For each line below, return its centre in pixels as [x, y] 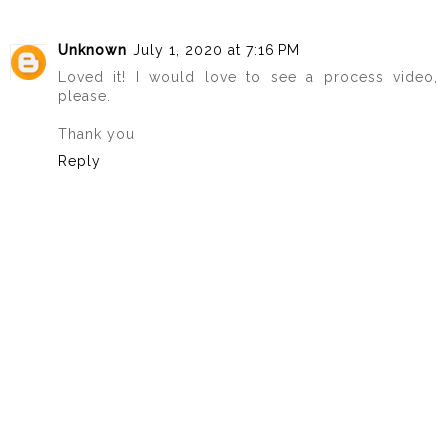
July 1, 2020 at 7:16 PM [216, 50]
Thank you [96, 134]
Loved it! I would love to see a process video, [248, 77]
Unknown [92, 50]
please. [84, 96]
